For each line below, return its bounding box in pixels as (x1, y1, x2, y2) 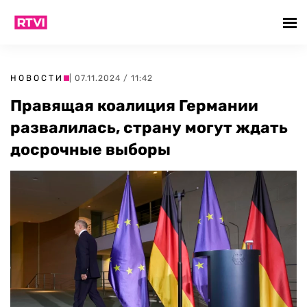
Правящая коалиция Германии (10, 96, 258, 115)
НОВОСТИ (10, 73, 64, 83)
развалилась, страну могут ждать (10, 118, 288, 137)
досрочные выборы (10, 140, 171, 159)
